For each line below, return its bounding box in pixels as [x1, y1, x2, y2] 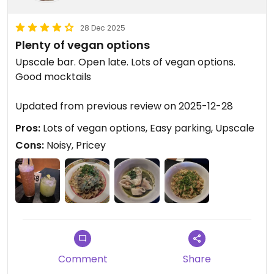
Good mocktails [15, 70, 91, 84]
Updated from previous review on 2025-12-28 [15, 99, 233, 113]
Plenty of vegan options [15, 37, 150, 53]
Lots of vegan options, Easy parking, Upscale [40, 121, 254, 135]
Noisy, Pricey [44, 138, 106, 152]
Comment [57, 252, 108, 267]
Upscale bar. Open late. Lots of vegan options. [15, 55, 235, 69]
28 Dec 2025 [80, 23, 125, 33]
